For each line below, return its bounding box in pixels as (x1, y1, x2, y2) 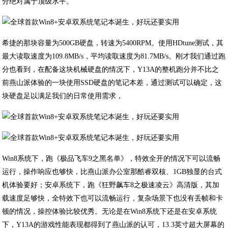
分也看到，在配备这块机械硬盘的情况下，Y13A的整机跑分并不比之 (2, 66, 219, 73)
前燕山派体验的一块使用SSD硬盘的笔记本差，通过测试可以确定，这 (2, 79, 222, 87)
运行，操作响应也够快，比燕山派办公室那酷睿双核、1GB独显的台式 (2, 168, 222, 176)
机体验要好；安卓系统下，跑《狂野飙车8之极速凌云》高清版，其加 (2, 181, 220, 189)
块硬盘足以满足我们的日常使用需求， (2, 92, 124, 100)
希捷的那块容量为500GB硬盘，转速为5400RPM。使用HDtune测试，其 (2, 39, 224, 47)
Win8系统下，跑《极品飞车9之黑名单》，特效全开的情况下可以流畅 (2, 155, 221, 162)
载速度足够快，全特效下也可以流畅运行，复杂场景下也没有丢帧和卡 (2, 194, 223, 202)
